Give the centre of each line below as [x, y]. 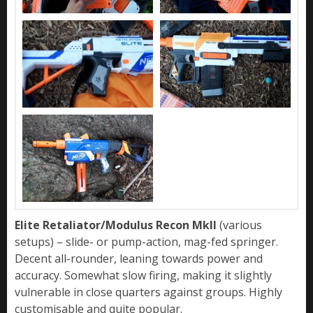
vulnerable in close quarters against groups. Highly [148, 292]
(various [241, 225]
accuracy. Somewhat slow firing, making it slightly [143, 275]
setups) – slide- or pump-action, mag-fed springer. [146, 241]
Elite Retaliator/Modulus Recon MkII [117, 225]
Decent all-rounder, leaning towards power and [139, 258]
